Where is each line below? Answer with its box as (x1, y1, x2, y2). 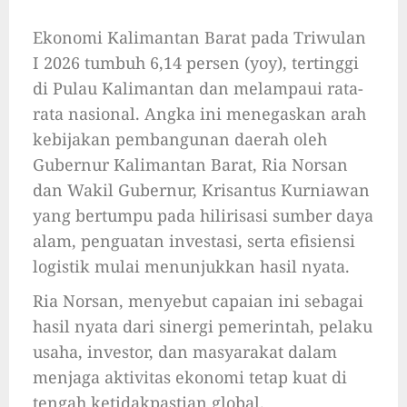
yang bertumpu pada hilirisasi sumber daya (33, 204, 373, 227)
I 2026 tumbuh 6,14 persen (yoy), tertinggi (33, 52, 359, 74)
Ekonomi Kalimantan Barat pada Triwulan (33, 26, 366, 49)
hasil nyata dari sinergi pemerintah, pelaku (33, 315, 372, 338)
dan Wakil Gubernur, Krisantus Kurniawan (33, 179, 370, 202)
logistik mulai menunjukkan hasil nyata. (33, 255, 350, 278)
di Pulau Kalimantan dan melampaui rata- (33, 77, 363, 100)
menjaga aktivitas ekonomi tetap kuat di (33, 366, 347, 389)
